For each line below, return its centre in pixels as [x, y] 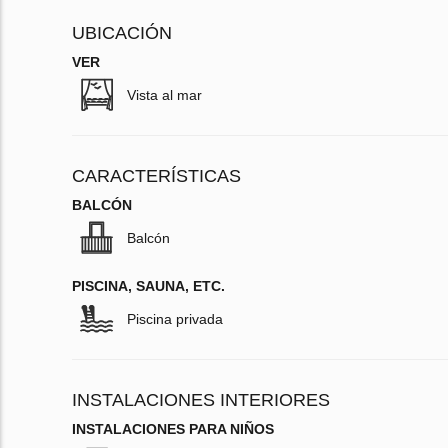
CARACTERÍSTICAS [156, 176]
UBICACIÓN [122, 33]
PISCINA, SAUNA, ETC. [148, 286]
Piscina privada [175, 319]
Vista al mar [164, 95]
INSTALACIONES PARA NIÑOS [173, 429]
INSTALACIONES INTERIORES [201, 400]
